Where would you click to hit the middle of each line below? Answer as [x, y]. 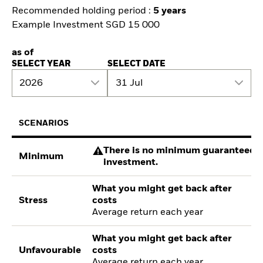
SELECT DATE [137, 64]
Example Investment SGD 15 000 [86, 26]
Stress [33, 200]
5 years [170, 11]
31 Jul [129, 83]
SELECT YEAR [41, 64]
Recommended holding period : [82, 11]
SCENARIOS [44, 123]
